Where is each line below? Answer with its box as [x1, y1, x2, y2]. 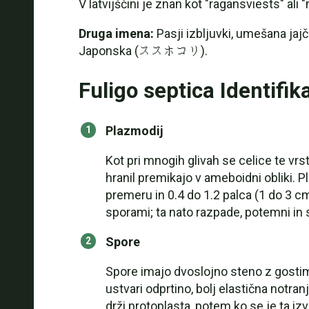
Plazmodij [105, 123, 163, 138]
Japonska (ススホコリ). [78, 43, 208, 58]
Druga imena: [78, 26, 154, 41]
